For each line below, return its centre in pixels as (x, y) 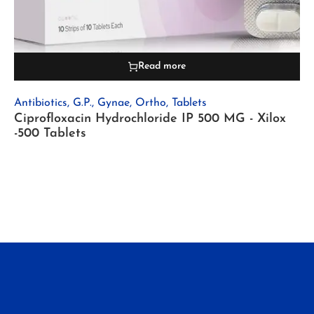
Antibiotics (41, 103)
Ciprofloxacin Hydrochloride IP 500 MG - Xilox (150, 119)
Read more (162, 67)
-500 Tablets (50, 134)
